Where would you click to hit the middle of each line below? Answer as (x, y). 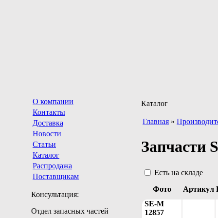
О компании (53, 101)
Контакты (49, 112)
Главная (156, 121)
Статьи (44, 144)
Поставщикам (56, 176)
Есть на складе (179, 172)
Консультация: (55, 194)
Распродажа (52, 166)
